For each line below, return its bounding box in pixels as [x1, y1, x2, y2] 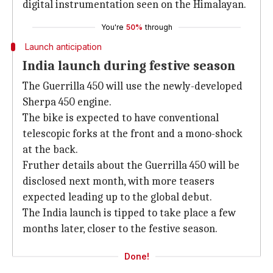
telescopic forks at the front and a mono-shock [23, 127, 243, 140]
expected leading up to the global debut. [23, 191, 212, 204]
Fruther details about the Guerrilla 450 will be [23, 159, 239, 172]
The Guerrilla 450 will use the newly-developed [23, 80, 243, 93]
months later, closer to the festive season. [23, 222, 218, 235]
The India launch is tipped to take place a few [23, 207, 236, 219]
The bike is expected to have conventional [23, 112, 219, 124]
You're [101, 23, 124, 32]
